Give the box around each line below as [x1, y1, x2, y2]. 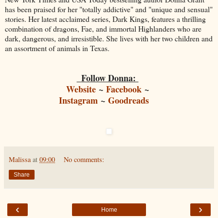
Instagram [58, 93, 98, 107]
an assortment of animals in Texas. [5, 42, 109, 53]
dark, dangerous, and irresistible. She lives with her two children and [5, 33, 213, 43]
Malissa [9, 154, 31, 164]
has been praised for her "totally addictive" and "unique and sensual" [5, 3, 213, 14]
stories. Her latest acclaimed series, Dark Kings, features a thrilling [5, 13, 206, 24]
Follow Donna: [81, 71, 139, 84]
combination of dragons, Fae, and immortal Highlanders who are [5, 23, 201, 34]
